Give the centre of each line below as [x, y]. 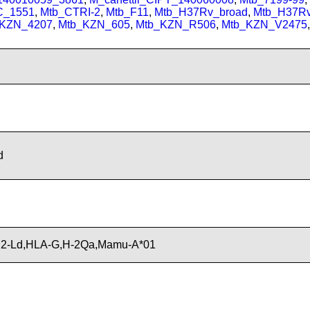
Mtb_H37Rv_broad [201, 12]
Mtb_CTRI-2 [70, 12]
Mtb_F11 [127, 12]
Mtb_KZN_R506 [176, 25]
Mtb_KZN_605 [94, 25]
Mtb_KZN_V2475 [264, 25]
